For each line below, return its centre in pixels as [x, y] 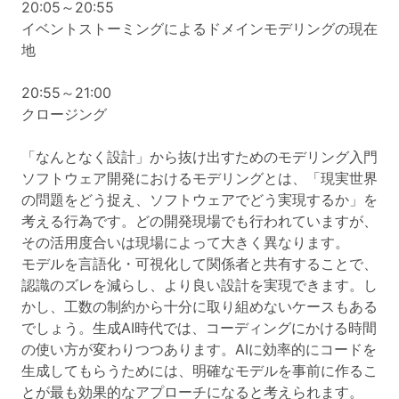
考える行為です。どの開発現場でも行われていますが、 [199, 221]
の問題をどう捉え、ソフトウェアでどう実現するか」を [199, 199]
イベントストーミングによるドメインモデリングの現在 [199, 28]
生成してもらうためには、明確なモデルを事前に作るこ [199, 370]
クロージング [64, 114]
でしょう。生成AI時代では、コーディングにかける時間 [199, 328]
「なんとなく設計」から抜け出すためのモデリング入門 [199, 157]
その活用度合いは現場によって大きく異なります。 [185, 242]
